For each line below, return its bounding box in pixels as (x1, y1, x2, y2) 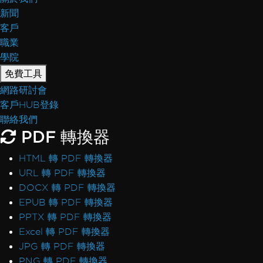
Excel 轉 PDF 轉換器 (19, 227, 110, 237)
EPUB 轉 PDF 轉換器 (19, 197, 113, 207)
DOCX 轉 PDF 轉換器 (19, 183, 116, 193)
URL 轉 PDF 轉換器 (19, 168, 106, 178)
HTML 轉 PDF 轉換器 (19, 153, 113, 163)
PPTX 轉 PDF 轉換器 (19, 212, 112, 222)
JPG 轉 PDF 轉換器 (19, 241, 105, 251)
